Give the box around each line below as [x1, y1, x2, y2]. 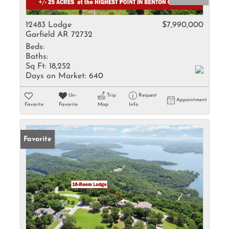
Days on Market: [26, 72, 86, 80]
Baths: [26, 53, 48, 61]
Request [138, 93, 157, 98]
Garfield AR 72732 [26, 31, 93, 39]
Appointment [176, 97, 207, 103]
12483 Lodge [26, 21, 72, 29]
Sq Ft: [26, 62, 47, 71]
